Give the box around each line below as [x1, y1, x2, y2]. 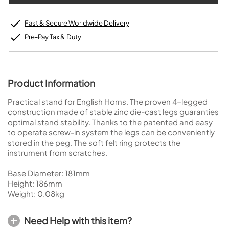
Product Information [8, 77, 95, 89]
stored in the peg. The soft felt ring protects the [8, 138, 180, 147]
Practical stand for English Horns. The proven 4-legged [8, 97, 208, 106]
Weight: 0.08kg [8, 189, 64, 198]
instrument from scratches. [8, 148, 107, 157]
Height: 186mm [8, 178, 62, 188]
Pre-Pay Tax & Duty [25, 33, 81, 41]
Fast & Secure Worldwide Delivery [25, 19, 129, 27]
